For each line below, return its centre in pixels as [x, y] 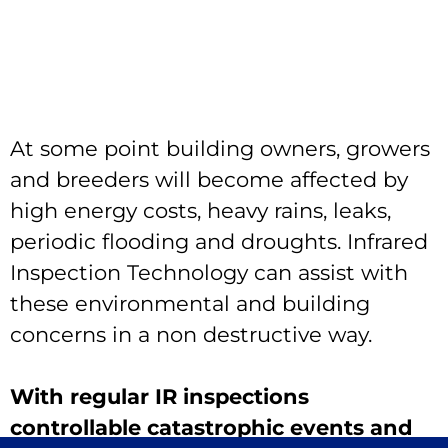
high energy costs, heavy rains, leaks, [200, 211]
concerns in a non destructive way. [191, 335]
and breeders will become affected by [209, 180]
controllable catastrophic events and [211, 428]
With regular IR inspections [159, 397]
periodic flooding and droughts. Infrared [219, 242]
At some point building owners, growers [220, 149]
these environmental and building [190, 304]
